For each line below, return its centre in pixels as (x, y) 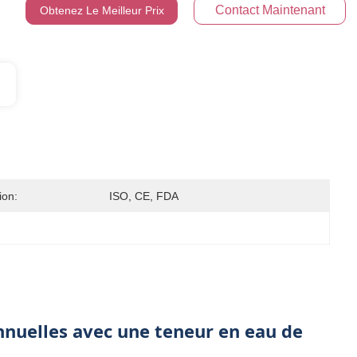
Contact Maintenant (270, 10)
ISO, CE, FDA (144, 196)
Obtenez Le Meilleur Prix (102, 10)
